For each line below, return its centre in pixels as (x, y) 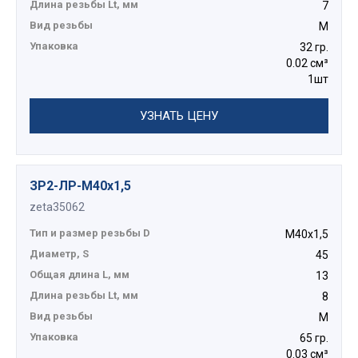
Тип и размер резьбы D (90, 233)
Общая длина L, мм (80, 275)
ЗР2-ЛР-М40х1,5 (80, 186)
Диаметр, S (59, 254)
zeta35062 (57, 207)
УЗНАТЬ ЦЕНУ (179, 116)
